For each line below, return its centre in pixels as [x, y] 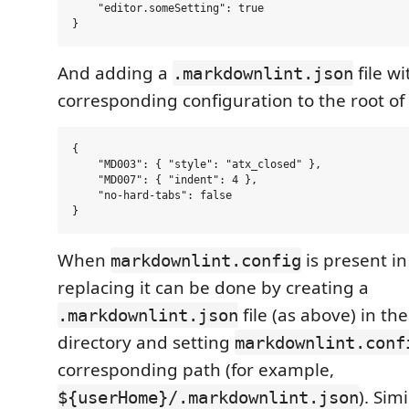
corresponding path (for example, [196, 370]
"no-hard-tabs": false [152, 195]
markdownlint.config [206, 260]
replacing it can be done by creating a [213, 288]
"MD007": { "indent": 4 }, [165, 180]
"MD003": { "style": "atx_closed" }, [197, 164]
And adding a [115, 73]
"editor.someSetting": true [168, 8]
